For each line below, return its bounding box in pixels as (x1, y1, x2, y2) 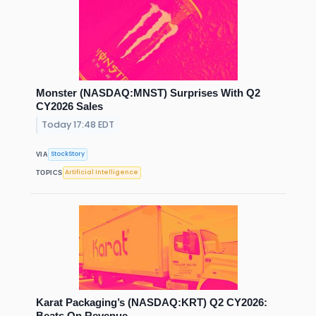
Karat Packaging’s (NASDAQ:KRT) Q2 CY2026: (36, 296, 267, 308)
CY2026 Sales (36, 99, 103, 112)
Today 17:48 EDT (42, 119, 115, 131)
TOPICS (36, 169, 63, 176)
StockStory (51, 150, 85, 159)
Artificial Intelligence (65, 168, 139, 177)
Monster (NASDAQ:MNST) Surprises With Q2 (36, 86, 260, 99)
